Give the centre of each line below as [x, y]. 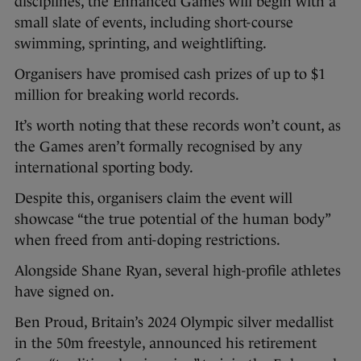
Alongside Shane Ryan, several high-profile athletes [178, 271]
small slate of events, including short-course [154, 23]
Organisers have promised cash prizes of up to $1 [170, 75]
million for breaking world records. [127, 95]
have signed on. [64, 292]
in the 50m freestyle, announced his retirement [166, 344]
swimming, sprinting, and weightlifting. [141, 44]
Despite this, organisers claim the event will [154, 199]
